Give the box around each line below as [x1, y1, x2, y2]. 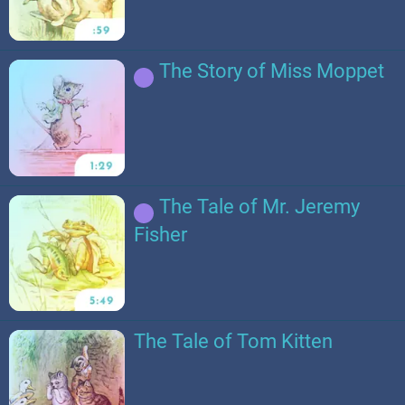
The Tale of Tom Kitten [134, 329, 334, 353]
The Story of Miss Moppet [159, 60, 385, 83]
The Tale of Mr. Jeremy [159, 194, 361, 218]
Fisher [134, 222, 188, 246]
